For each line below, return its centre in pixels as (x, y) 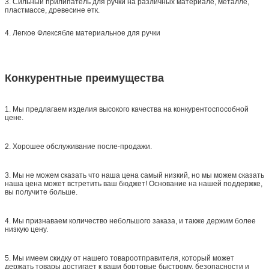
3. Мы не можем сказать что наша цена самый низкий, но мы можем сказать (134, 175)
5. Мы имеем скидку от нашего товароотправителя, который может (119, 258)
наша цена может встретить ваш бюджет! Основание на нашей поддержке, (134, 183)
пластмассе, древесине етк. (52, 10)
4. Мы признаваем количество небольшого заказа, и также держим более (130, 221)
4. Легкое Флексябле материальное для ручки (83, 33)
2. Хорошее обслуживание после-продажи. (78, 146)
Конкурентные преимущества (84, 78)
